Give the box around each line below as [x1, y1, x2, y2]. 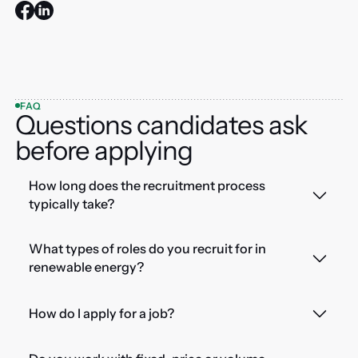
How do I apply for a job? [28, 304, 174, 321]
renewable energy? [28, 259, 144, 276]
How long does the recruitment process [28, 177, 265, 193]
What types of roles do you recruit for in [28, 241, 266, 257]
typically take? [28, 195, 114, 212]
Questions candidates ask [14, 108, 308, 141]
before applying [14, 133, 193, 166]
